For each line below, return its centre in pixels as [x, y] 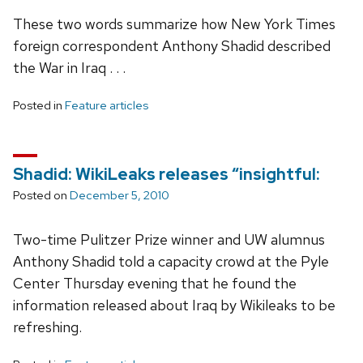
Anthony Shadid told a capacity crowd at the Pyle [171, 261]
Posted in [39, 105]
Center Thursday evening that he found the [155, 283]
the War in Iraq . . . [69, 67]
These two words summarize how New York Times [174, 23]
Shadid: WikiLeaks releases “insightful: [167, 174]
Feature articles [107, 105]
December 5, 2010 [120, 195]
